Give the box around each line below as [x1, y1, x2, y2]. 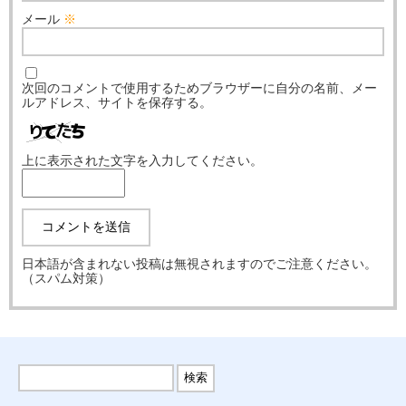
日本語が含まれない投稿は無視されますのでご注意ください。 [22, 256, 377, 271]
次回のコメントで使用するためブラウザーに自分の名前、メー [22, 81, 377, 95]
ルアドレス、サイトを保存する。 [22, 95, 212, 110]
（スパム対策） [22, 271, 111, 285]
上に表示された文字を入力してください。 [22, 153, 263, 168]
